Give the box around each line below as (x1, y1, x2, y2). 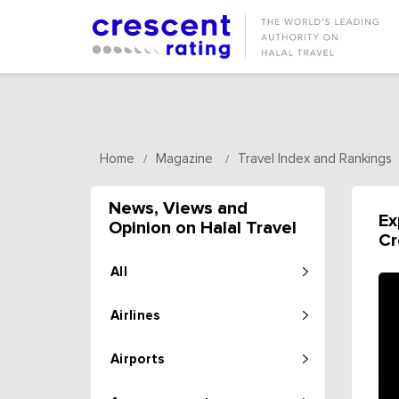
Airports (110, 353, 166, 366)
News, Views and (109, 199, 248, 217)
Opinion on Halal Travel (109, 219, 297, 237)
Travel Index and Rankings (238, 152, 392, 166)
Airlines (110, 309, 161, 322)
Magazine (156, 152, 213, 166)
